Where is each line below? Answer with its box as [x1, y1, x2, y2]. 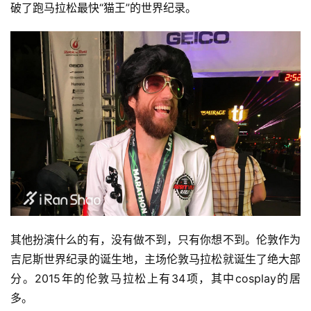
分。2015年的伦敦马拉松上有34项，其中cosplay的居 [10, 271, 301, 286]
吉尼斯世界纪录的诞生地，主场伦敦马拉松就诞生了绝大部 [10, 252, 301, 267]
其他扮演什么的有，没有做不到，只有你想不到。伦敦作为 [10, 233, 301, 247]
